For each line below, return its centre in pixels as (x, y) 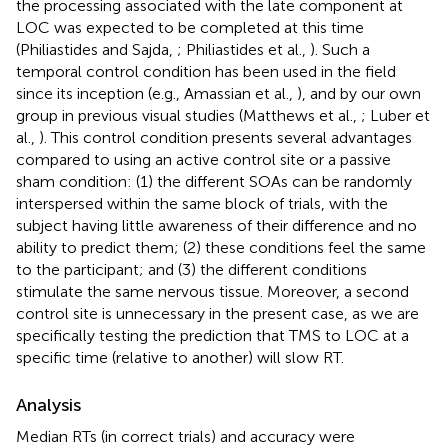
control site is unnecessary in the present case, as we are (217, 313)
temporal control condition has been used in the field (206, 71)
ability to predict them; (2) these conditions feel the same (221, 247)
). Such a (340, 49)
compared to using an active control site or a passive (203, 159)
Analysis (48, 404)
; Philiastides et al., (243, 49)
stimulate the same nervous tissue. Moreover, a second (212, 291)
